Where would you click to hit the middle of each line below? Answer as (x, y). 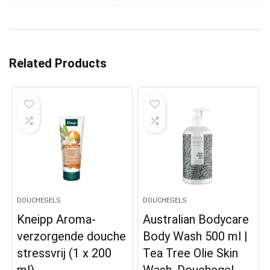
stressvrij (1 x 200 (64, 253)
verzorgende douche (72, 237)
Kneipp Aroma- (57, 220)
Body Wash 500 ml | (196, 237)
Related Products (58, 64)
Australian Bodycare (196, 220)
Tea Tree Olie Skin (191, 253)
